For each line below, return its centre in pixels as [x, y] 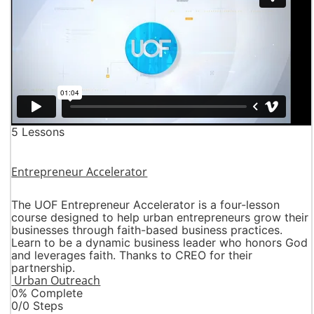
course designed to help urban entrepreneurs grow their [160, 218]
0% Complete [47, 293]
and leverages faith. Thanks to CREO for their [132, 255]
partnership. [43, 268]
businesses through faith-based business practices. [147, 230]
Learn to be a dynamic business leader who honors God [160, 243]
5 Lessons [38, 132]
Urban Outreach [57, 281]
